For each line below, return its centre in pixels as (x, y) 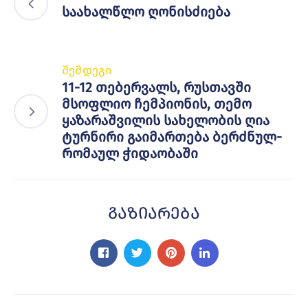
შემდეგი (87, 70)
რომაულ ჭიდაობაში (130, 153)
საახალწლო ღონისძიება (146, 12)
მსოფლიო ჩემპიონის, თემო (157, 103)
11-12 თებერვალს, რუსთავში (156, 87)
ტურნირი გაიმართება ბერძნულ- (172, 136)
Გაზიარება (154, 213)
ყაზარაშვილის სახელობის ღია (166, 120)
